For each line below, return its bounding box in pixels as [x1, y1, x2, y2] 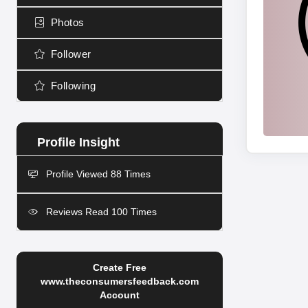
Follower [50, 48, 91, 60]
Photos [50, 16, 85, 28]
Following [50, 80, 96, 91]
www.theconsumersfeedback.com [41, 276, 199, 287]
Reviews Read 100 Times [43, 206, 157, 217]
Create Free [93, 262, 146, 273]
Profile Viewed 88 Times [43, 168, 151, 179]
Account [100, 289, 140, 300]
